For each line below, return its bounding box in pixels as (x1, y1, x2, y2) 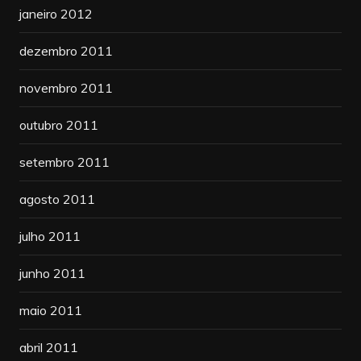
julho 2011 (19, 227, 81, 244)
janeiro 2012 (19, 5, 93, 22)
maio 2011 (19, 301, 82, 318)
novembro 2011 (19, 79, 113, 96)
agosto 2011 (19, 190, 95, 207)
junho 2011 (19, 264, 85, 281)
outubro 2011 (19, 116, 98, 133)
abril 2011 (19, 338, 78, 355)
